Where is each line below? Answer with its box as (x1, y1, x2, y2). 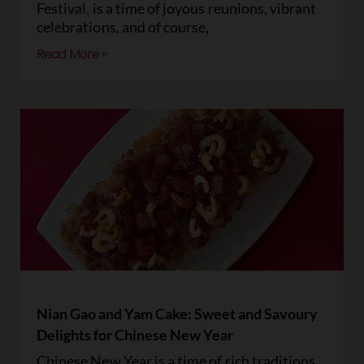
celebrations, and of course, (37, 18, 210, 36)
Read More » (37, 45, 107, 63)
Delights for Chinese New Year (37, 326, 233, 344)
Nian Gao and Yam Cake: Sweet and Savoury (37, 305, 318, 323)
